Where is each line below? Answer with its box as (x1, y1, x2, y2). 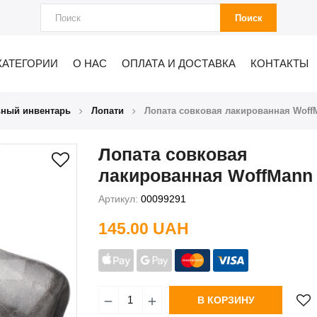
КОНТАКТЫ (250, 57, 309, 70)
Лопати (91, 105, 124, 116)
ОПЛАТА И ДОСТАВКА (121, 57, 236, 70)
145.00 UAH (98, 219, 189, 238)
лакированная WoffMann (98, 165, 313, 185)
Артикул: (98, 192, 138, 204)
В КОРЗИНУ (197, 294, 255, 306)
